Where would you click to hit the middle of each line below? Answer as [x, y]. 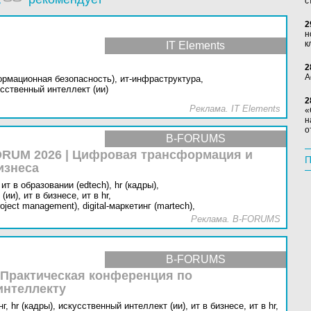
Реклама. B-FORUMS [236, 219]
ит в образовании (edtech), [57, 185]
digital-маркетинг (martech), [139, 206]
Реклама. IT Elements [235, 109]
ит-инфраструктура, [162, 79]
